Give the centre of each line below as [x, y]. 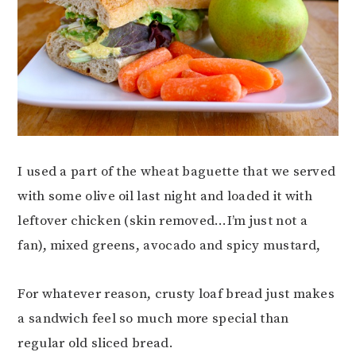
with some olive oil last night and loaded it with [165, 197]
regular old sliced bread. [95, 344]
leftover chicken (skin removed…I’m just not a [163, 221]
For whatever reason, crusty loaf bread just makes [176, 294]
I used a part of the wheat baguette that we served [177, 172]
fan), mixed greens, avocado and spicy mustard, [169, 246]
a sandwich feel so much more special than [153, 319]
